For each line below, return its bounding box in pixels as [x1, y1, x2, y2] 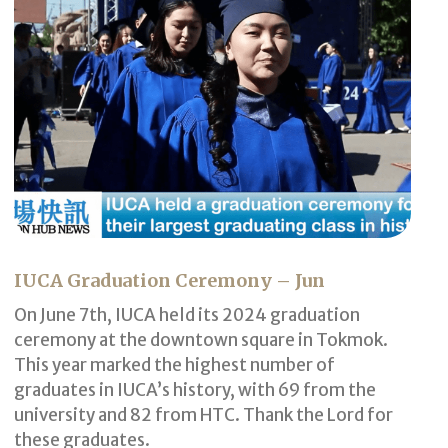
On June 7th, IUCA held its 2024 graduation [14, 303, 361, 326]
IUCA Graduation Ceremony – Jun [14, 268, 326, 292]
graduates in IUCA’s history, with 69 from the [14, 378, 377, 401]
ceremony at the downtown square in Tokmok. [14, 328, 389, 351]
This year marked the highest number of [14, 353, 336, 376]
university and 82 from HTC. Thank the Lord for [14, 403, 394, 426]
